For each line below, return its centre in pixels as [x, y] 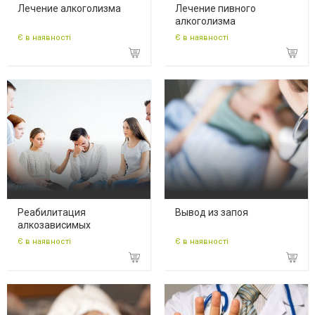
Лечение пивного [216, 8]
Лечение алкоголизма [69, 8]
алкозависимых [54, 225]
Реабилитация [52, 213]
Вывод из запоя [212, 213]
